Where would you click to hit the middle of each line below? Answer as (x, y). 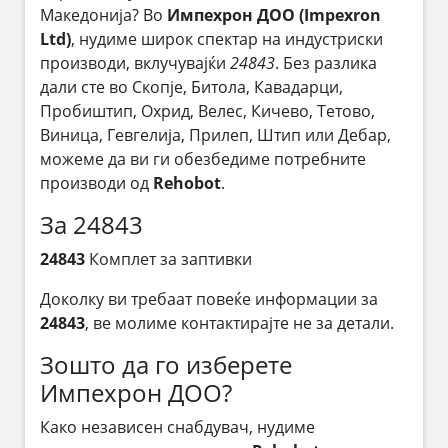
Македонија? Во (103, 14)
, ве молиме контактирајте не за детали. (239, 322)
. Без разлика (326, 62)
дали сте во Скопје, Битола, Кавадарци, (191, 86)
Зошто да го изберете (166, 364)
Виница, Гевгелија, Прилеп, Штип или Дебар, (215, 134)
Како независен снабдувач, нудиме (177, 426)
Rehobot (187, 182)
